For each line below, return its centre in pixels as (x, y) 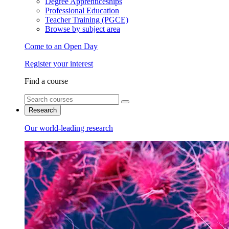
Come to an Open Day (61, 46)
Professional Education (82, 10)
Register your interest (59, 64)
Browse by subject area (83, 29)
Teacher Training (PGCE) (87, 20)
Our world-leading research (69, 128)
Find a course (46, 81)
